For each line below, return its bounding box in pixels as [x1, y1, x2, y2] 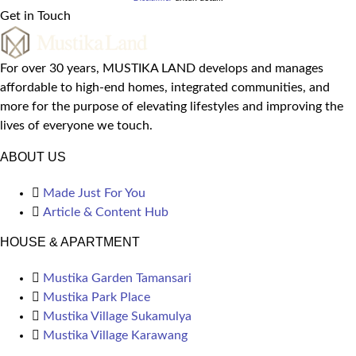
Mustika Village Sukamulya [43, 310, 192, 323]
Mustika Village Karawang [43, 329, 188, 342]
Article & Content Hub [43, 206, 168, 219]
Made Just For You [43, 187, 145, 200]
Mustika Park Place [43, 291, 150, 304]
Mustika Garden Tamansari [43, 272, 192, 285]
